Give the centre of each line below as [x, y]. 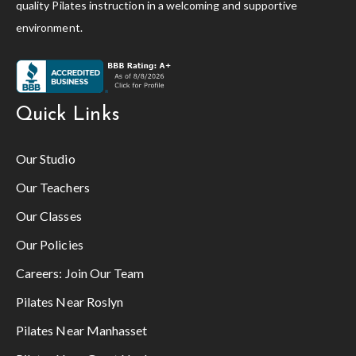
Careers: [41, 273]
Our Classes [49, 215]
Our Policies [50, 244]
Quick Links [68, 114]
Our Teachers [53, 187]
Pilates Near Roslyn [70, 301]
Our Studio [46, 158]
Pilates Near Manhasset [82, 330]
